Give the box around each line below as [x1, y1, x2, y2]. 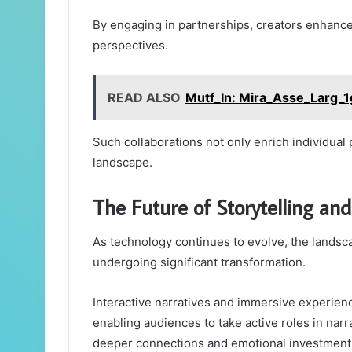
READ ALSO [108, 89, 181, 105]
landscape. [93, 154, 152, 170]
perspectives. [93, 37, 168, 53]
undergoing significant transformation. [93, 255, 306, 270]
